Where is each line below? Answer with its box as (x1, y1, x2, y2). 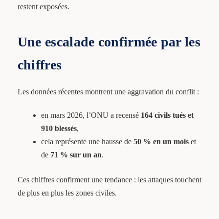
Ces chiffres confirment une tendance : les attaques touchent (17, 175, 201, 184)
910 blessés (41, 124, 77, 133)
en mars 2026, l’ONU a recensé (41, 111, 141, 120)
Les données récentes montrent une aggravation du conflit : (17, 88, 199, 96)
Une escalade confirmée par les (17, 34, 200, 50)
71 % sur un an (50, 151, 102, 159)
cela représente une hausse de (41, 137, 133, 146)
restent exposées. (17, 2, 69, 11)
